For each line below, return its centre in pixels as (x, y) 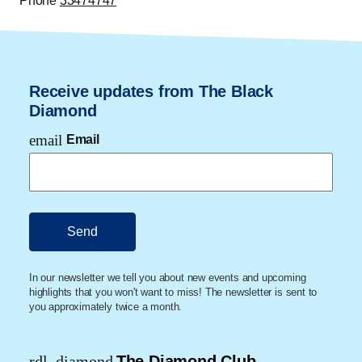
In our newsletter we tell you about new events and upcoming (168, 278)
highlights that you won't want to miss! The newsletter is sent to (173, 293)
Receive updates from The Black (151, 92)
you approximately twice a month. (106, 307)
